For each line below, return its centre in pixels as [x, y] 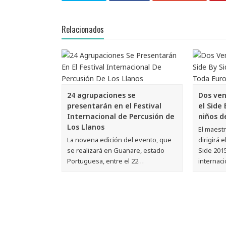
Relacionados [83, 29]
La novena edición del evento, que [119, 139]
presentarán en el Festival [114, 105]
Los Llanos [86, 127]
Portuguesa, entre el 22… [105, 161]
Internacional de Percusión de [121, 116]
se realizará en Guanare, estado [116, 150]
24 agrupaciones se [101, 95]
